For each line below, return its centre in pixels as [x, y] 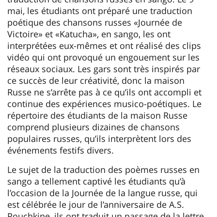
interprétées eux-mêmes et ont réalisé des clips [104, 45]
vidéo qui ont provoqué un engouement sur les [103, 57]
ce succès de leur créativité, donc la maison [96, 80]
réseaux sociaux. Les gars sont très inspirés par [104, 69]
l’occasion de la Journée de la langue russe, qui [102, 193]
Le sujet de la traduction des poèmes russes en [103, 169]
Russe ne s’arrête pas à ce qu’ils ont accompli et [104, 92]
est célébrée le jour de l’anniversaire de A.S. [96, 204]
